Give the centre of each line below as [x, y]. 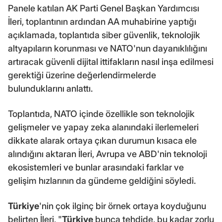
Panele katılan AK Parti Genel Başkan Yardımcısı [104, 8]
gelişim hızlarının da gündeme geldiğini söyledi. [102, 180]
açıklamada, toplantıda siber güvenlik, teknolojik [104, 35]
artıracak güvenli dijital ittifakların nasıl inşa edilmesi [111, 61]
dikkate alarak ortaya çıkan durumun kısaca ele [102, 140]
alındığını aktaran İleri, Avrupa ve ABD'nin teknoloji [108, 154]
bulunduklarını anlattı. [50, 88]
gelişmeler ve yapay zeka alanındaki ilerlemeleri [103, 127]
